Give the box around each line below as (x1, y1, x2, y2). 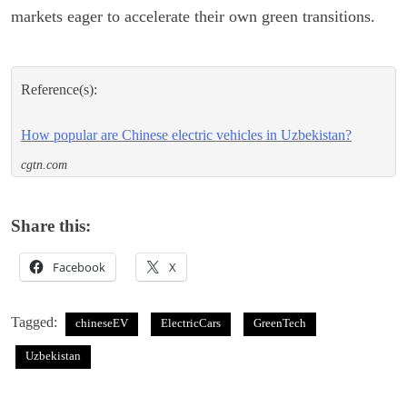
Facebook (53, 258, 105, 275)
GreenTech (253, 315, 306, 330)
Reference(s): (21, 81, 97, 97)
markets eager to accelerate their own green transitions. (11, 6, 375, 25)
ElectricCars (161, 315, 221, 330)
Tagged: (11, 313, 61, 330)
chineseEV (75, 315, 128, 330)
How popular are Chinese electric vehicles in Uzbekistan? (21, 126, 352, 143)
